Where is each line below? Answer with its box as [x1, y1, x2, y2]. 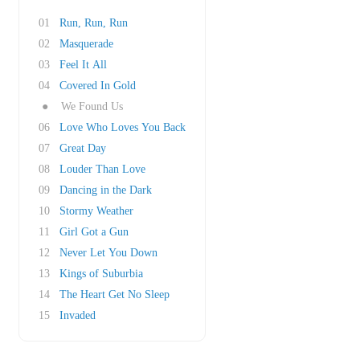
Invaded [59, 309, 96, 321]
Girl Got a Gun [59, 226, 129, 238]
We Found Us [61, 100, 123, 112]
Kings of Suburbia [59, 268, 143, 280]
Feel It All [59, 59, 107, 71]
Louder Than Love [59, 163, 145, 175]
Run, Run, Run [59, 17, 128, 29]
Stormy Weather [59, 205, 133, 217]
